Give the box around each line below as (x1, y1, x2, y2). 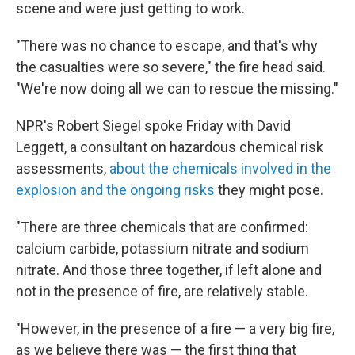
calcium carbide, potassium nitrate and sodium (16, 240, 309, 258)
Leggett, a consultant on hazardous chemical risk (16, 139, 323, 156)
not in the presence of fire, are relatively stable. (16, 283, 308, 300)
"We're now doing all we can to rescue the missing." (16, 80, 338, 97)
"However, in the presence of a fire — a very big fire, (16, 320, 334, 338)
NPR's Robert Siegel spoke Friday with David (16, 117, 291, 135)
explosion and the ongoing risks (16, 181, 215, 199)
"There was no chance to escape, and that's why (16, 37, 318, 55)
